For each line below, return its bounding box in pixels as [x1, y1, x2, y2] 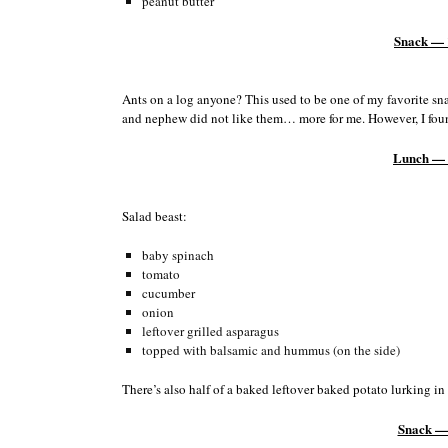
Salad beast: [122, 206, 187, 225]
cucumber [141, 283, 195, 302]
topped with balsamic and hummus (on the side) [141, 340, 400, 359]
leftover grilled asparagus [141, 321, 279, 340]
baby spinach [141, 245, 214, 264]
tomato [141, 264, 180, 283]
